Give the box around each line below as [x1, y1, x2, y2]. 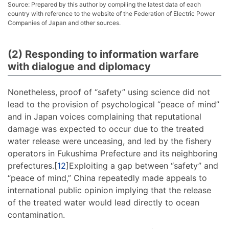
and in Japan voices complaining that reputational [8, 111, 201, 122]
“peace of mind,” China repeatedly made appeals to [8, 172, 207, 183]
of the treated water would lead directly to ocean [8, 197, 199, 208]
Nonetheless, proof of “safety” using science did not [8, 86, 210, 97]
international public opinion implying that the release [8, 185, 211, 195]
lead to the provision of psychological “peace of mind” [8, 99, 219, 109]
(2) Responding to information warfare [8, 48, 199, 60]
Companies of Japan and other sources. [8, 18, 121, 27]
